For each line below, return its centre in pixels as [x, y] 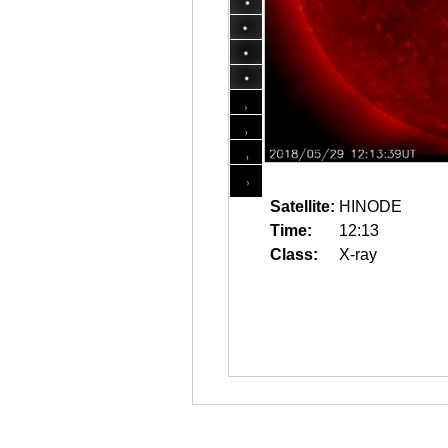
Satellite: [302, 206]
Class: [294, 254]
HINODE [370, 206]
